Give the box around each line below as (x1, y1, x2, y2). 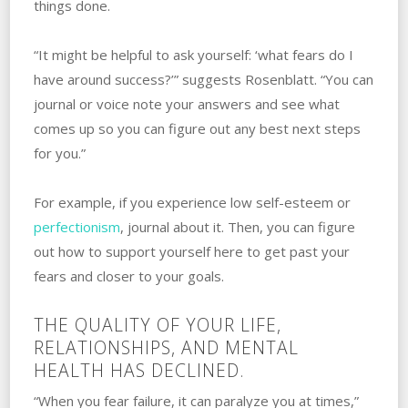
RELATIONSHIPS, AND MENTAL (33, 334, 299, 360)
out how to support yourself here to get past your (33, 241, 350, 260)
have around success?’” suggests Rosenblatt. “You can (33, 69, 373, 88)
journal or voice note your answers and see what (33, 94, 340, 113)
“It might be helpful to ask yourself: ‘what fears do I (33, 45, 353, 64)
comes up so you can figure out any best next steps (33, 118, 361, 138)
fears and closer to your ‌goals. (33, 266, 224, 285)
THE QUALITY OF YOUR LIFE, (33, 311, 281, 337)
